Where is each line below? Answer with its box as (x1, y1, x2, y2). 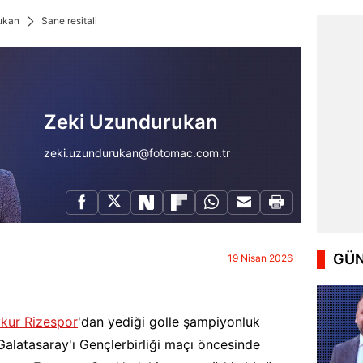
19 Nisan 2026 (227, 252, 293, 264)
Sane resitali (41, 15, 97, 27)
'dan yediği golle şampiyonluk (78, 314, 260, 330)
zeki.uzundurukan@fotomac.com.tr (44, 146, 230, 160)
